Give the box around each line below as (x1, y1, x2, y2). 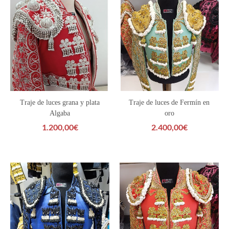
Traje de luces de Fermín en (129, 98, 210, 106)
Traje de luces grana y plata (20, 98, 100, 106)
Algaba (50, 109, 70, 117)
